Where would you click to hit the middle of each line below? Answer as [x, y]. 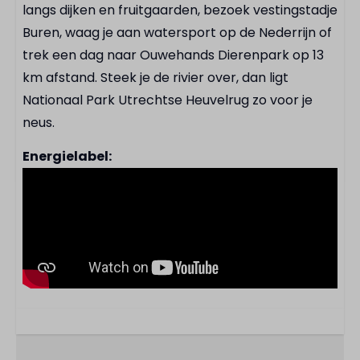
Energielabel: [67, 156]
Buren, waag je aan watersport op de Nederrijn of [177, 33]
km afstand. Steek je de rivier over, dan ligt [155, 78]
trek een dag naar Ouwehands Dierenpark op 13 [173, 55]
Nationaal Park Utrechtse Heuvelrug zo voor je [168, 100]
